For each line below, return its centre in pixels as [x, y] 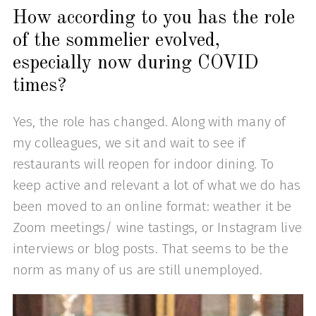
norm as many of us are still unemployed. [138, 269]
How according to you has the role [153, 19]
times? [39, 86]
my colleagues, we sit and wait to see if [129, 142]
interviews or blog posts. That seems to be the [150, 248]
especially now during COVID [135, 64]
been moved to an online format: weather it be [152, 206]
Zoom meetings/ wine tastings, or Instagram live [157, 227]
